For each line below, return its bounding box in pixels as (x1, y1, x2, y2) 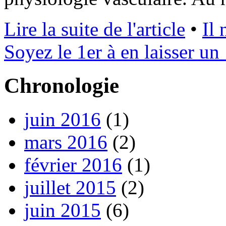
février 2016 (24, 153, 122, 176)
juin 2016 (24, 108, 101, 130)
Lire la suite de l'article (4, 18, 185, 40)
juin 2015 (24, 199, 101, 221)
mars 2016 (24, 131, 107, 153)
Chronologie (4, 73, 119, 97)
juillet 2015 (24, 176, 116, 198)
